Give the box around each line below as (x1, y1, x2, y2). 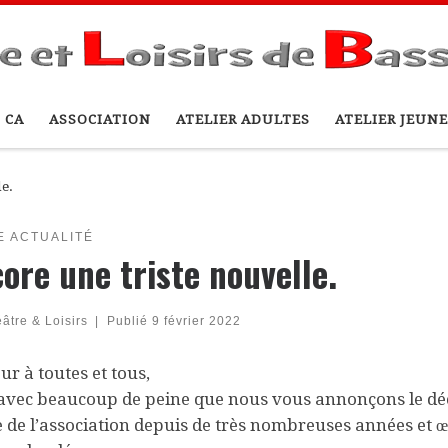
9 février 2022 (151, 314, 241, 328)
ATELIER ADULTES (175, 112, 310, 128)
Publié (106, 314, 152, 328)
